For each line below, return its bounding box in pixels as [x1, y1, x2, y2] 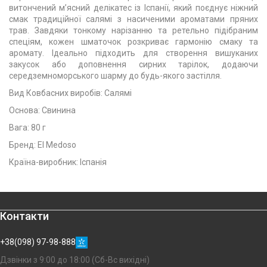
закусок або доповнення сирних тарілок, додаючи [9, 60, 258, 69]
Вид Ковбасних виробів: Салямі [9, 88, 132, 98]
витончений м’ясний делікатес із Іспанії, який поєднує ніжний [9, 3, 258, 13]
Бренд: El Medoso [9, 140, 76, 150]
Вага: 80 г [9, 123, 46, 132]
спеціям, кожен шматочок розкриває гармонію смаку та [9, 37, 258, 46]
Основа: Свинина [9, 105, 76, 115]
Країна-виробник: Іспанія [9, 157, 107, 167]
